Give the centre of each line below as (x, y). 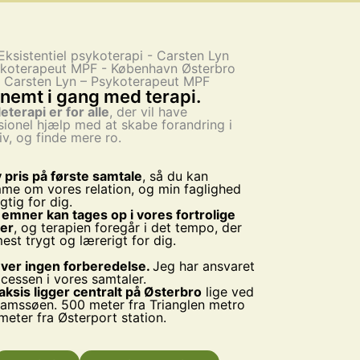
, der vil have (149, 112)
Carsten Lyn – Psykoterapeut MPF (106, 82)
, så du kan (176, 176)
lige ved (228, 292)
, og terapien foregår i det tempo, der (128, 228)
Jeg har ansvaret (204, 266)
